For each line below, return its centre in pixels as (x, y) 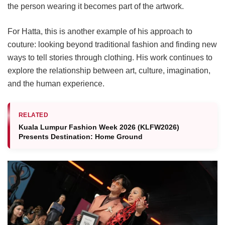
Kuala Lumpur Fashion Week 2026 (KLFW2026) (99, 127)
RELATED (34, 115)
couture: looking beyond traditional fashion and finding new (112, 45)
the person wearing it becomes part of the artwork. (96, 7)
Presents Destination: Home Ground (81, 137)
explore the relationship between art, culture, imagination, (109, 71)
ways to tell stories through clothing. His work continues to (110, 58)
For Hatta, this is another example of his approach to (100, 32)
